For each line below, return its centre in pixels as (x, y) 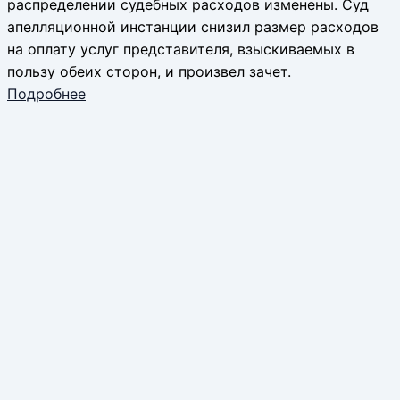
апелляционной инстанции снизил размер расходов (193, 26)
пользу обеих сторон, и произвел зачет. (149, 71)
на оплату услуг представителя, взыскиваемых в (181, 49)
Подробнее (46, 93)
